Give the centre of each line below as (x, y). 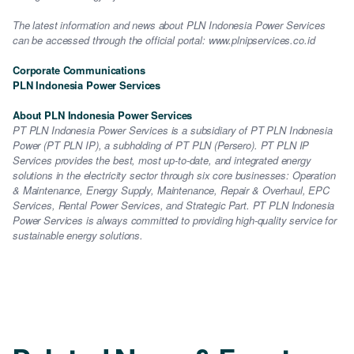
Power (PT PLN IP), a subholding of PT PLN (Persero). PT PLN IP (161, 145)
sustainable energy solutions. (78, 235)
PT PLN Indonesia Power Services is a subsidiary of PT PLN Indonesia (173, 130)
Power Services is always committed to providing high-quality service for (175, 220)
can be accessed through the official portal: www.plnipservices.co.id (164, 40)
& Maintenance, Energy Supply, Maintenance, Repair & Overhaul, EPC (171, 190)
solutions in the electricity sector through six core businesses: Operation (174, 175)
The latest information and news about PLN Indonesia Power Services (169, 25)
